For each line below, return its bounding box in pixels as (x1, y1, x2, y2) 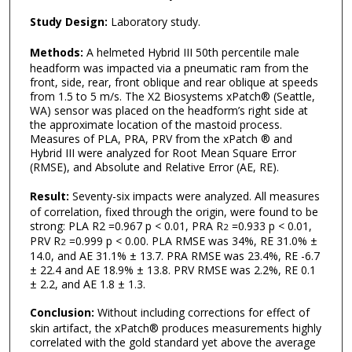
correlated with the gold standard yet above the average (29, 335, 316, 350)
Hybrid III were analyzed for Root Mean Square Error (29, 145, 296, 160)
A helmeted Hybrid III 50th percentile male (82, 45, 299, 60)
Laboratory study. (107, 14, 200, 30)
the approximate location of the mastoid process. (29, 117, 282, 132)
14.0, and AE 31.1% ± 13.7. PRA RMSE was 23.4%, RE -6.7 (29, 247, 320, 263)
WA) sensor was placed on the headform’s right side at (29, 103, 308, 118)
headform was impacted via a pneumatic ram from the (29, 60, 309, 75)
